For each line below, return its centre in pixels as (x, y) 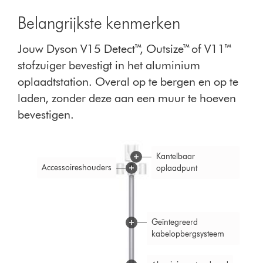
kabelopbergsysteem (188, 234)
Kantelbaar (175, 157)
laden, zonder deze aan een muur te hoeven (127, 98)
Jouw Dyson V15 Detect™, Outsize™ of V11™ (125, 49)
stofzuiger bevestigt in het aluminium (109, 65)
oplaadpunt (176, 168)
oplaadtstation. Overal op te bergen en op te (128, 82)
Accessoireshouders (77, 168)
